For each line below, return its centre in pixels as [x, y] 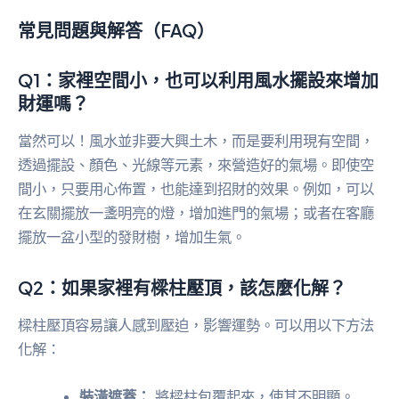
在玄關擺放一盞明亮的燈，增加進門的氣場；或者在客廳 [196, 212]
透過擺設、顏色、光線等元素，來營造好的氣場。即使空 [196, 164]
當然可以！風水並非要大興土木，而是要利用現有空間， [196, 140]
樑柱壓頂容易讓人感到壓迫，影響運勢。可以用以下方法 [196, 325]
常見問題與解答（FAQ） [116, 29]
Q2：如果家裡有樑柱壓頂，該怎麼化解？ [182, 287]
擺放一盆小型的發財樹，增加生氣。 [132, 236]
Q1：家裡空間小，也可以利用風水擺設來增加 [198, 79]
